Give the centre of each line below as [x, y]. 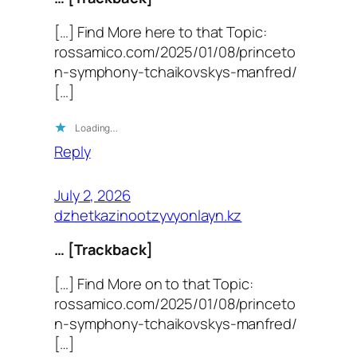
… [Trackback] [104, 249]
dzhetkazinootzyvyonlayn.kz [148, 214]
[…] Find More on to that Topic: [154, 284]
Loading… [97, 127]
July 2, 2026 [92, 194]
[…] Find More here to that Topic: [161, 32]
